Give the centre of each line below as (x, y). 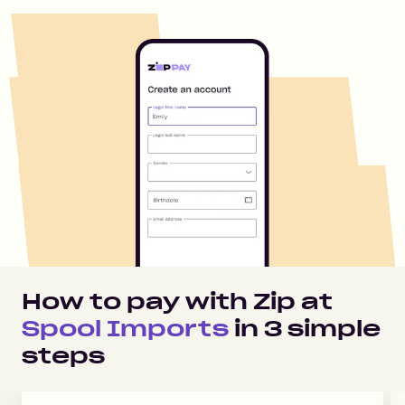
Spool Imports (125, 329)
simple (331, 329)
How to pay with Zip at (177, 301)
